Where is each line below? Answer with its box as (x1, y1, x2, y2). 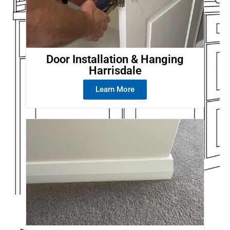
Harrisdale (88, 64, 142, 77)
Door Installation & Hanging (46, 52, 184, 66)
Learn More (95, 84, 135, 94)
